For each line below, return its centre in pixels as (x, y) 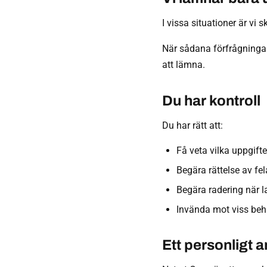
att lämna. (184, 65)
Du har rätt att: (193, 125)
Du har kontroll (211, 101)
